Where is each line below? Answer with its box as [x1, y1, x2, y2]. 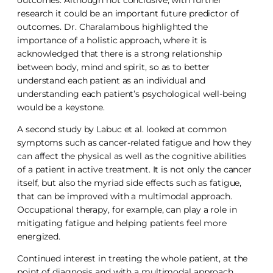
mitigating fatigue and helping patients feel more [17, 217, 227, 229]
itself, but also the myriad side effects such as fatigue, [17, 177, 242, 188]
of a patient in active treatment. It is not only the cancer [17, 163, 252, 175]
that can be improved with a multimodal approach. [17, 190, 233, 202]
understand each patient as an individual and [17, 74, 205, 86]
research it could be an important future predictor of [17, 7, 239, 19]
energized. [17, 230, 63, 242]
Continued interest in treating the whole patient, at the [17, 252, 248, 264]
